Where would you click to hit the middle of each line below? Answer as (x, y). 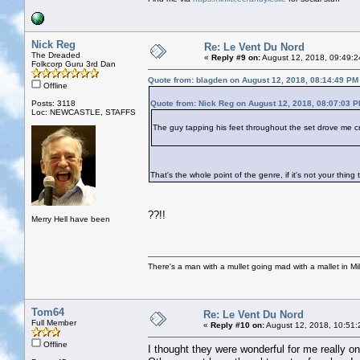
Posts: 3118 (53, 103)
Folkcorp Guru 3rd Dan (74, 63)
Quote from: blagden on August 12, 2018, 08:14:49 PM (253, 80)
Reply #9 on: (236, 57)
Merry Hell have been (71, 219)
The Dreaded (56, 55)
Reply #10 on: (237, 325)
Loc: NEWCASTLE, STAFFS (84, 112)
